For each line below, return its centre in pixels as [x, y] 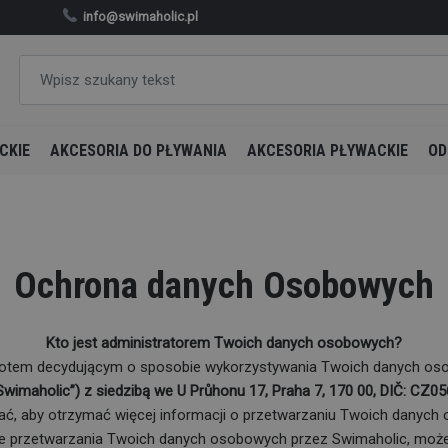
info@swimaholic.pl [141, 16]
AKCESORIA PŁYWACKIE [327, 150]
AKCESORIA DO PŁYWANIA [138, 150]
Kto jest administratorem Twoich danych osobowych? [224, 342]
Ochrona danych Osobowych [224, 285]
